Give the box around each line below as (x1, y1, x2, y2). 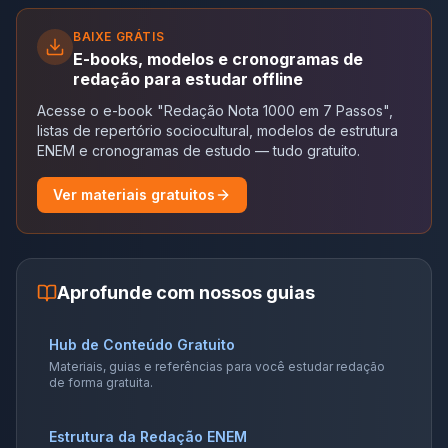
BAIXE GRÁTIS (73, 28, 165, 44)
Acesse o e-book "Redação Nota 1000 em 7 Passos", (37, 101, 393, 119)
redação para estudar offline (73, 68, 303, 89)
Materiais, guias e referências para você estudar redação (49, 358, 385, 374)
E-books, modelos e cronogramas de (73, 48, 363, 69)
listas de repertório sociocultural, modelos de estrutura (37, 121, 398, 139)
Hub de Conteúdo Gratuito (49, 335, 235, 353)
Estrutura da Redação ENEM (49, 427, 247, 445)
